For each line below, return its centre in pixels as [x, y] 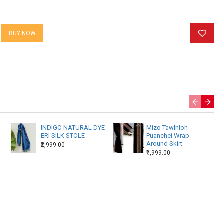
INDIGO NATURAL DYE [73, 128]
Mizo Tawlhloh [167, 128]
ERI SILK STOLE [63, 136]
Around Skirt [164, 144]
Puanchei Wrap [168, 136]
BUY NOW [22, 33]
